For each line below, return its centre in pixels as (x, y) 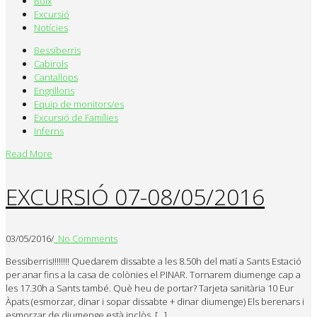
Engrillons (54, 91)
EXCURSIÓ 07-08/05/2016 (135, 196)
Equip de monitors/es (79, 104)
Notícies (51, 28)
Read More (29, 154)
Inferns (49, 131)
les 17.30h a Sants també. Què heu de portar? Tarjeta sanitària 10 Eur (150, 288)
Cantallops (56, 77)
